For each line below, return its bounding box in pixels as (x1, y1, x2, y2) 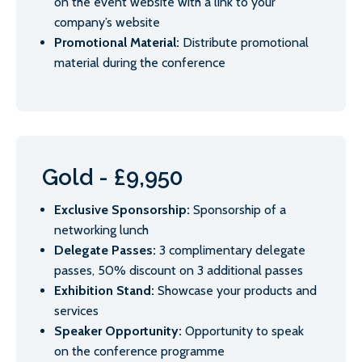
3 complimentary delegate (156, 242, 305, 259)
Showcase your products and (154, 283, 317, 299)
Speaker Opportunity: (54, 323, 182, 339)
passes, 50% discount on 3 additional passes (54, 263, 303, 279)
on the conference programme (54, 343, 225, 360)
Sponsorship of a (190, 202, 286, 218)
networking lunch (54, 222, 149, 238)
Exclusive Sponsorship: (54, 202, 190, 218)
